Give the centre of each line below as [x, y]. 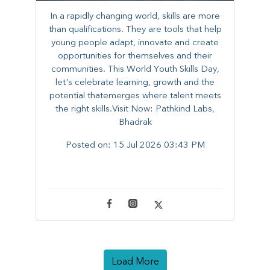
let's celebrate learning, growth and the [135, 83]
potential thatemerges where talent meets [135, 96]
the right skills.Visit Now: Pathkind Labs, [135, 110]
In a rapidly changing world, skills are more [135, 17]
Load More [135, 262]
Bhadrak [135, 123]
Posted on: [89, 146]
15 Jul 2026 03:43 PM [159, 146]
